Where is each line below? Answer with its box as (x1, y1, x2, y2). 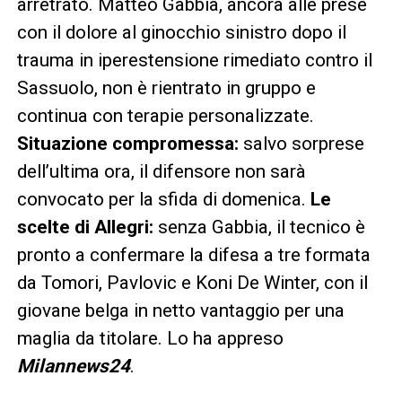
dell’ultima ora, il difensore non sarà (16, 161, 306, 183)
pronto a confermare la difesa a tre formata (16, 244, 371, 267)
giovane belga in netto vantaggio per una (16, 300, 345, 322)
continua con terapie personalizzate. (16, 105, 314, 127)
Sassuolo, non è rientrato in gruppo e (16, 77, 316, 100)
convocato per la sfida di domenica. (16, 188, 310, 211)
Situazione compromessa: (16, 133, 239, 155)
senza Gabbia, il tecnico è (153, 216, 365, 239)
